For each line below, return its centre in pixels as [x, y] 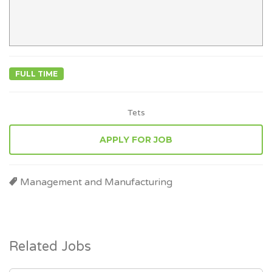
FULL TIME [36, 74]
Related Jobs [50, 246]
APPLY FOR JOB [136, 140]
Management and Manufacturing [96, 182]
